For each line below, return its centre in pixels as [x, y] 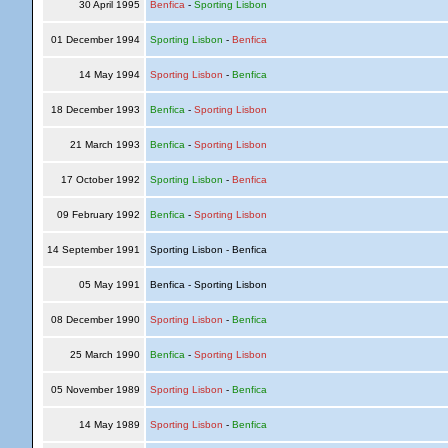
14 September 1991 [93, 249]
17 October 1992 [100, 179]
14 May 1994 [109, 74]
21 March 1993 [104, 144]
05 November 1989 [95, 389]
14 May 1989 [109, 424]
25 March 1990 [104, 354]
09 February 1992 [98, 214]
